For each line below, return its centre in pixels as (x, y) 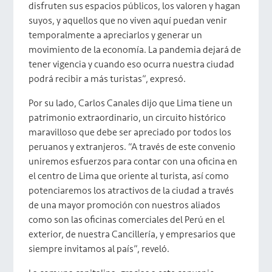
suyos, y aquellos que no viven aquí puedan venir (128, 21)
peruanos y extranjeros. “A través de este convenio (132, 147)
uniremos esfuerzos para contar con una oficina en (133, 161)
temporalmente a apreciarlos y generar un (116, 35)
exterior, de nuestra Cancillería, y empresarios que (132, 234)
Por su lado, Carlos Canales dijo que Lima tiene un (131, 103)
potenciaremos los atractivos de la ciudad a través (131, 191)
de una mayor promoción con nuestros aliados (125, 205)
